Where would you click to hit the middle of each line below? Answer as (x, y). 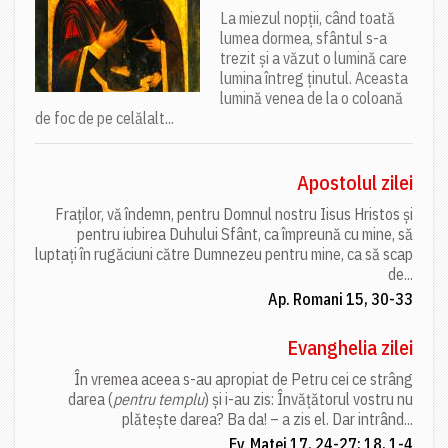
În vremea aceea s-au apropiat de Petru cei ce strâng (243, 378)
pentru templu (158, 398)
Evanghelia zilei (350, 347)
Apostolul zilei (355, 182)
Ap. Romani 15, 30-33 (340, 298)
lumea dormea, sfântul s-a (303, 37)
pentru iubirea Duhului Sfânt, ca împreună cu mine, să (245, 233)
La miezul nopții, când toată (307, 17)
